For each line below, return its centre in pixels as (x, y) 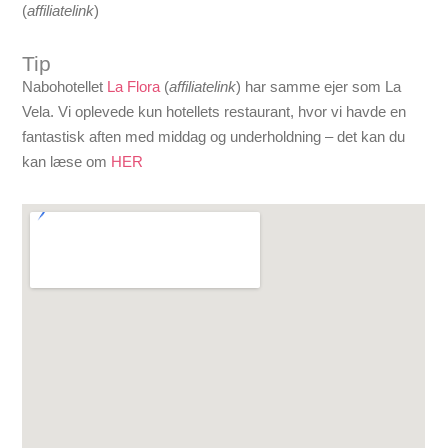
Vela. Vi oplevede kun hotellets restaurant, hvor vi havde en (214, 111)
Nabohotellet (65, 86)
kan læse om (67, 161)
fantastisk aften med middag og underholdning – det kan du (214, 136)
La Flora (134, 86)
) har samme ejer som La (319, 86)
